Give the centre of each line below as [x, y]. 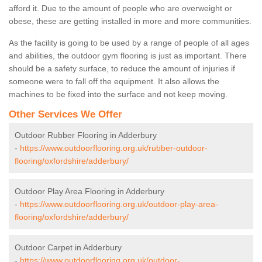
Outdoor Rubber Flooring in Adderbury [86, 135]
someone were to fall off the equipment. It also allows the [114, 82]
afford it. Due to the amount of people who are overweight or [120, 8]
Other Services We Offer [65, 115]
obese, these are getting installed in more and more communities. [130, 21]
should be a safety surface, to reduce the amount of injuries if [122, 69]
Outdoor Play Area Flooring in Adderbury [89, 192]
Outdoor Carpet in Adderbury [68, 248]
